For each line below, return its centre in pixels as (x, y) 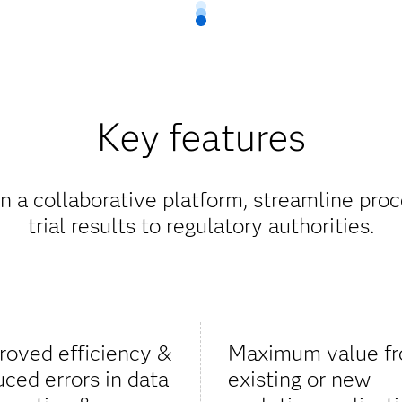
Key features (201, 138)
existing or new (299, 380)
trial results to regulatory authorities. (201, 226)
